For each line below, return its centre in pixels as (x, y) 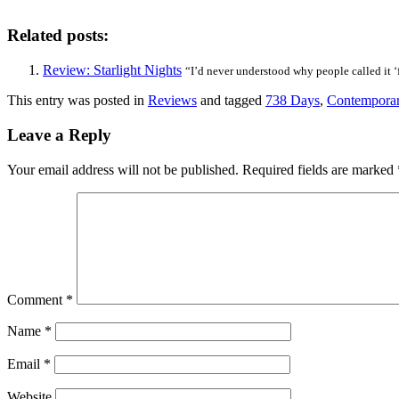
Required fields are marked (320, 169)
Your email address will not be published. (123, 169)
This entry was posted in (77, 101)
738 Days (293, 101)
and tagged (231, 101)
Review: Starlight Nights (112, 70)
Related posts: (58, 36)
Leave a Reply (59, 134)
